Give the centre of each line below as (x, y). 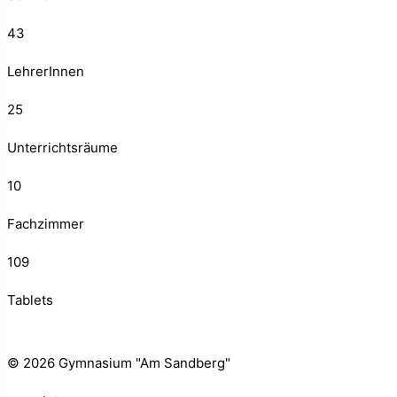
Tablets (30, 300)
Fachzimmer (46, 223)
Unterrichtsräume (62, 147)
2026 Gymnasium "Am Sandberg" (127, 362)
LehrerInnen (46, 71)
